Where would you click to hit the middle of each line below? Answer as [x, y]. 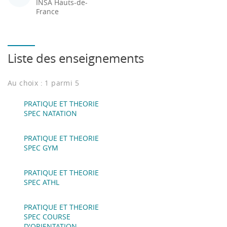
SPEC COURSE [47, 217]
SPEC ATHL [42, 182]
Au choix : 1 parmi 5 [43, 83]
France [47, 11]
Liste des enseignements [76, 58]
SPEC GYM [41, 148]
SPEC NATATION [50, 113]
